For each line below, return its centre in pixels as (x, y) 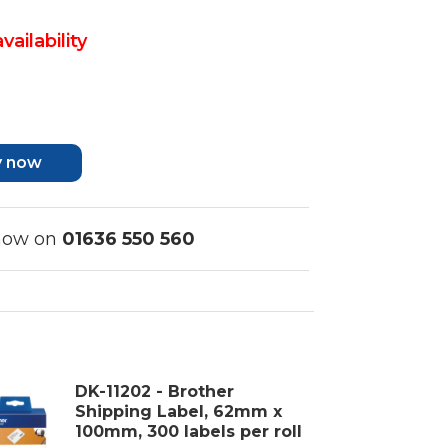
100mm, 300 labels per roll (189, 431)
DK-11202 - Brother (155, 391)
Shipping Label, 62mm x (179, 411)
